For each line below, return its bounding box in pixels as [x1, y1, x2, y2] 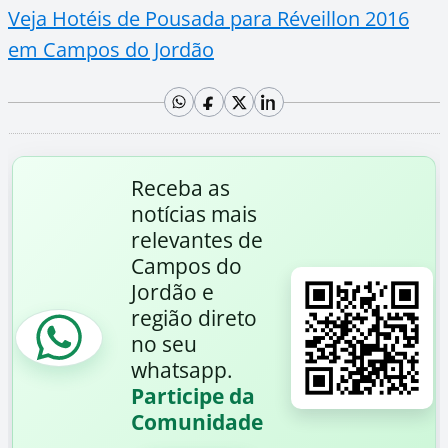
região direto [131, 304, 257, 332]
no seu [131, 330, 197, 358]
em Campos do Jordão [8, 36, 214, 63]
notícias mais [131, 200, 257, 228]
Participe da [131, 382, 255, 410]
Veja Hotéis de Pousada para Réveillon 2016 [8, 5, 409, 32]
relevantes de [131, 226, 263, 254]
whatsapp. [131, 356, 233, 384]
